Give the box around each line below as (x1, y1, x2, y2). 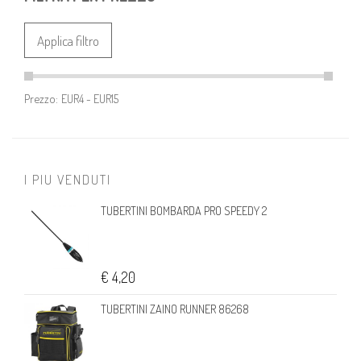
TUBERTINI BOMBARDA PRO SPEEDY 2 (101, 203, 267, 218)
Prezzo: (24, 91, 58, 106)
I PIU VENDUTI (24, 172, 111, 189)
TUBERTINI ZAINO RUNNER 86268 (101, 301, 249, 317)
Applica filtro (37, 31, 99, 50)
